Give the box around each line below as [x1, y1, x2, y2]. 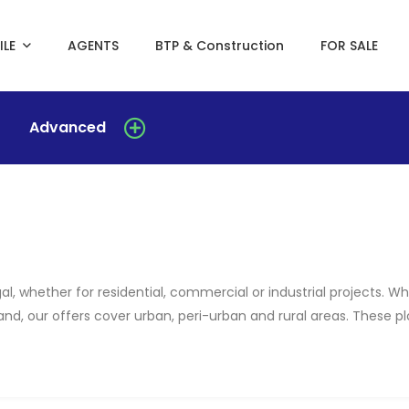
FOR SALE [320, 37, 378, 55]
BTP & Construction [154, 37, 284, 55]
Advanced [29, 117, 106, 138]
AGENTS [67, 37, 119, 55]
